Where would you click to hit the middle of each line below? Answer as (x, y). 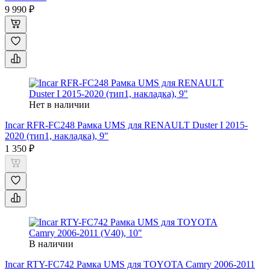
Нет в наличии (59, 104)
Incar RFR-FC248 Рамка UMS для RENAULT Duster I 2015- (126, 125)
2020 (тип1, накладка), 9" (57, 136)
